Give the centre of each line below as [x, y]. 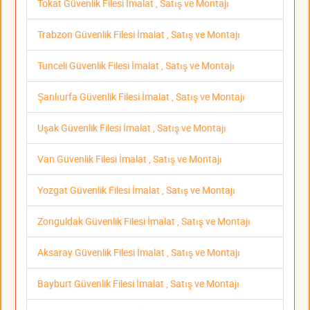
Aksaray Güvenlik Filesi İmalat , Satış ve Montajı [139, 253]
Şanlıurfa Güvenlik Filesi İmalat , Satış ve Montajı [141, 97]
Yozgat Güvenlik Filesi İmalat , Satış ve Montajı [136, 190]
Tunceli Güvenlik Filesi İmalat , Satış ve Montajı [136, 66]
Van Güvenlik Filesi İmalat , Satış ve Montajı [130, 159]
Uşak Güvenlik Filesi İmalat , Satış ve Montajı [132, 128]
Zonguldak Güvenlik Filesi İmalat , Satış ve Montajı [144, 221]
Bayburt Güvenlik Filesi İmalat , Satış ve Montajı [138, 284]
